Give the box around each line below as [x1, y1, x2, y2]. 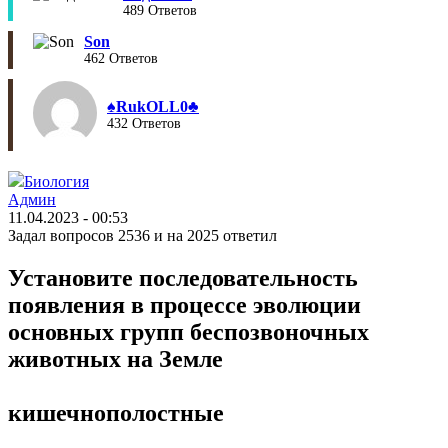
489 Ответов [123, 3, 197, 18]
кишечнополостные [8, 399, 224, 426]
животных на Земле [8, 345, 223, 372]
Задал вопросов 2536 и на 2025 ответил [8, 227, 277, 244]
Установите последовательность [8, 264, 358, 291]
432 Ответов [107, 116, 181, 131]
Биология [24, 173, 89, 190]
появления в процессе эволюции [8, 291, 361, 318]
